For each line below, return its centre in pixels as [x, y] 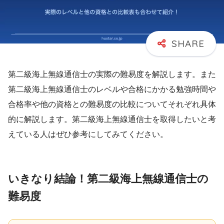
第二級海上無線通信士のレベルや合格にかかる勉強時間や [112, 89]
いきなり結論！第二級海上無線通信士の [108, 178]
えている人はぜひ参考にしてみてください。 [88, 134]
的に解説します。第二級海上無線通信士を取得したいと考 [112, 119]
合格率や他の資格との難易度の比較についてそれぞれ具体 [112, 104]
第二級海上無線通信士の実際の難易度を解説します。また [112, 74]
